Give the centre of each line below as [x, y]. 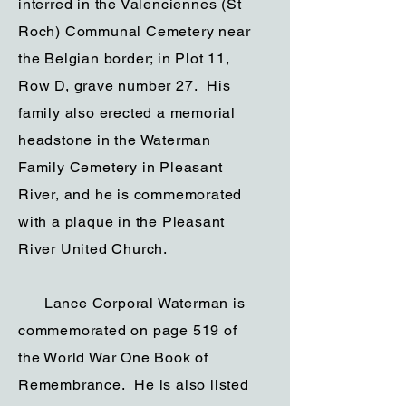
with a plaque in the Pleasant [122, 222]
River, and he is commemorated [130, 194]
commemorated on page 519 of [128, 330]
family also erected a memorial [127, 113]
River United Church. [95, 249]
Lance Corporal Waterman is [132, 303]
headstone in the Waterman [115, 140]
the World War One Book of [114, 358]
